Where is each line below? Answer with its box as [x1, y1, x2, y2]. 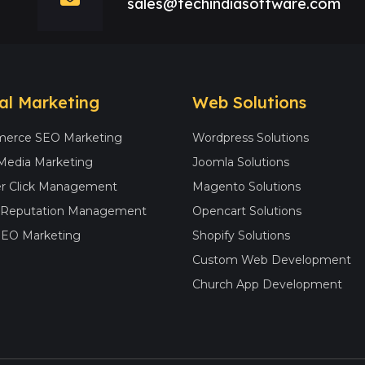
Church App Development [192, 277, 342, 292]
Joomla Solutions [192, 155, 289, 169]
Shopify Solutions [192, 228, 290, 243]
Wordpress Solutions [192, 130, 309, 145]
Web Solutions [192, 92, 306, 112]
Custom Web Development [192, 253, 351, 267]
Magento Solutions [192, 179, 301, 194]
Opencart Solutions [192, 204, 301, 218]
